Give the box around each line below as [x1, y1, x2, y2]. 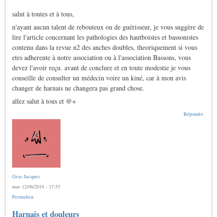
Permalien [12, 193, 33, 201]
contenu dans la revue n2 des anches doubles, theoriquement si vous [12, 43, 197, 52]
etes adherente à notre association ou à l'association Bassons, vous [12, 53, 191, 62]
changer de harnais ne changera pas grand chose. [12, 83, 144, 93]
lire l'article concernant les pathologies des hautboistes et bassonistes [12, 32, 198, 42]
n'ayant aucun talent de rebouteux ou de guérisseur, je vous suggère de [12, 22, 204, 32]
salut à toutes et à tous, [12, 9, 74, 19]
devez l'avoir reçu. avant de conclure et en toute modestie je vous [12, 63, 190, 73]
